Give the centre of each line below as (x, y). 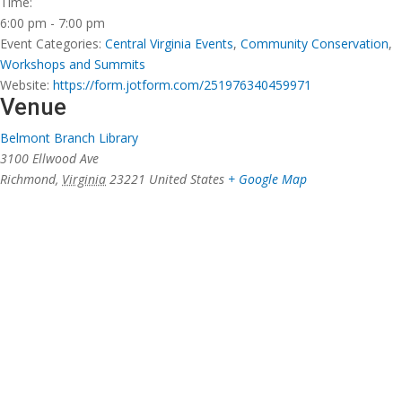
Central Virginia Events (169, 44)
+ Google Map (267, 179)
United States (187, 179)
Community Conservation (315, 44)
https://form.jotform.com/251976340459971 (182, 85)
